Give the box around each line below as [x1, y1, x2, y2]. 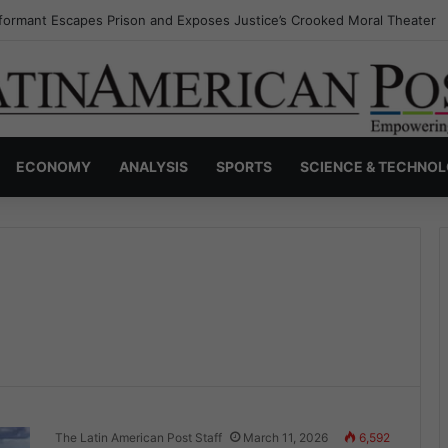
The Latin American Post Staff [55, 430, 222, 446]
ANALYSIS [119, 158, 188, 176]
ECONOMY [16, 158, 91, 176]
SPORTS [216, 158, 272, 176]
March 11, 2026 [243, 430, 328, 446]
